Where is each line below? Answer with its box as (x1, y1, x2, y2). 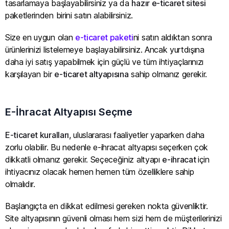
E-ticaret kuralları (5, 129, 69, 140)
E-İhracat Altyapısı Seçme (5, 105, 132, 118)
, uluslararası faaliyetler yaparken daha (68, 129, 205, 140)
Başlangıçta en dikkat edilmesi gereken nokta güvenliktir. (5, 201, 208, 212)
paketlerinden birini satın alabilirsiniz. (5, 10, 135, 20)
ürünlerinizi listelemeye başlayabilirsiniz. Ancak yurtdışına (5, 44, 204, 55)
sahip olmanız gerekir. (128, 68, 210, 79)
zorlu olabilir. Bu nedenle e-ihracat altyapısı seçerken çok (5, 142, 209, 152)
